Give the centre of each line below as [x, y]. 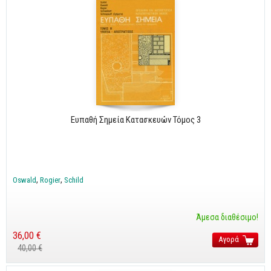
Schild [74, 180]
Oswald [24, 180]
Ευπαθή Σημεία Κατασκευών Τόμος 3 [135, 119]
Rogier [50, 180]
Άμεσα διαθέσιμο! [227, 217]
